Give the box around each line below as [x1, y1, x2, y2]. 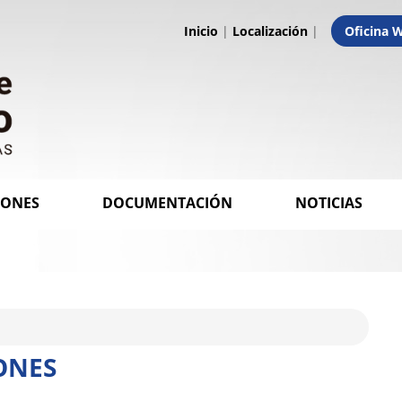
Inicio [184, 22, 218, 39]
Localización [232, 22, 308, 39]
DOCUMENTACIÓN [102, 193, 232, 214]
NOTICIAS [295, 193, 363, 214]
